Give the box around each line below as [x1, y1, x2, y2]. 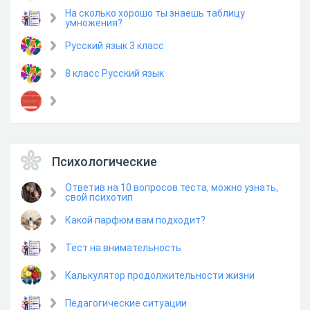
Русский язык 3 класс [65, 39, 164, 51]
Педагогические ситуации [65, 297, 187, 309]
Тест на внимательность [65, 241, 181, 253]
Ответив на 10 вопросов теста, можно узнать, [65, 181, 278, 193]
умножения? [65, 17, 122, 28]
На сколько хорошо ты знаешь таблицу [65, 7, 245, 19]
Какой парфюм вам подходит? [65, 214, 206, 226]
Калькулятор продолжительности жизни [65, 269, 255, 281]
